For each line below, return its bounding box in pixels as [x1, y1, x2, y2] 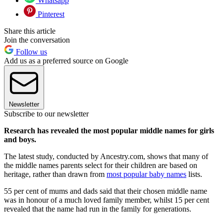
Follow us [14, 48, 47, 56]
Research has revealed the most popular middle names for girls [4, 126, 214, 135]
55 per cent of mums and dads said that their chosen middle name [4, 187, 207, 196]
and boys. [4, 135, 36, 144]
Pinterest [36, 10, 64, 19]
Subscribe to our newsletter [4, 110, 89, 118]
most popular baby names [107, 170, 186, 179]
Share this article [4, 27, 55, 36]
